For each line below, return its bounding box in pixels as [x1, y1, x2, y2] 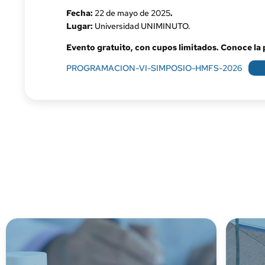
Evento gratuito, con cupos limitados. [66, 42, 221, 53]
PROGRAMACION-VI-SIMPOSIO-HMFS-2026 [66, 63, 242, 74]
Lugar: [66, 21, 93, 32]
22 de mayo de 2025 [95, 8, 170, 19]
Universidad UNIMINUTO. [93, 21, 190, 32]
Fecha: [66, 8, 95, 19]
